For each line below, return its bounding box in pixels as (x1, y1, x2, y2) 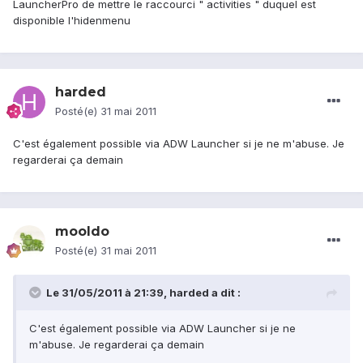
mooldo (55, 224, 109, 240)
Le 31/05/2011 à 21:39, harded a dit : (46, 286, 241, 300)
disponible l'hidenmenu (13, 14, 130, 28)
